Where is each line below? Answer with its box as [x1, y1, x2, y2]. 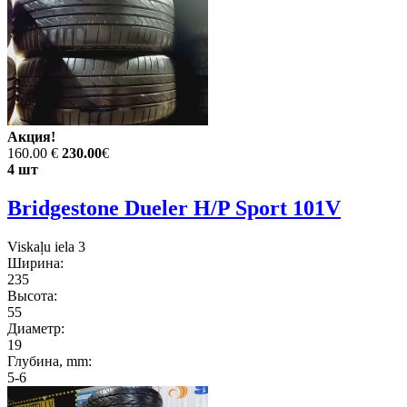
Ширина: [7, 254, 64, 271]
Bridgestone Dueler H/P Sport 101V [7, 195, 341, 220]
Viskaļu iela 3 [7, 238, 85, 254]
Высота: [7, 287, 57, 303]
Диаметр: [7, 320, 65, 336]
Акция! [7, 128, 55, 144]
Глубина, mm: [7, 352, 92, 369]
